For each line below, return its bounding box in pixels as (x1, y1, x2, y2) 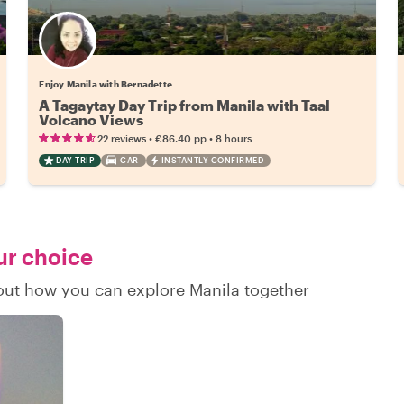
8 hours (216, 132, 252, 144)
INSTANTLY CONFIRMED (161, 154, 264, 165)
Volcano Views (39, 110, 144, 128)
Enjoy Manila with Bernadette (39, 78, 172, 89)
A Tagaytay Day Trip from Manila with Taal (39, 96, 331, 114)
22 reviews (97, 132, 147, 144)
